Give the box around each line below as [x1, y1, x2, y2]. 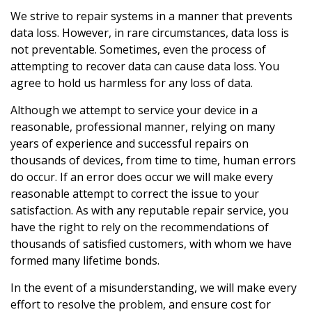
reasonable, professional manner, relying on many [10, 119, 275, 135]
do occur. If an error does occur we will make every [10, 169, 273, 185]
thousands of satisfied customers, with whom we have [10, 236, 292, 252]
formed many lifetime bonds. [10, 253, 159, 269]
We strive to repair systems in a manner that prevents [10, 8, 292, 24]
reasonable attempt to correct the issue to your [10, 186, 259, 202]
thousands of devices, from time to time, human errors [10, 153, 296, 169]
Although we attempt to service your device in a [10, 102, 258, 118]
